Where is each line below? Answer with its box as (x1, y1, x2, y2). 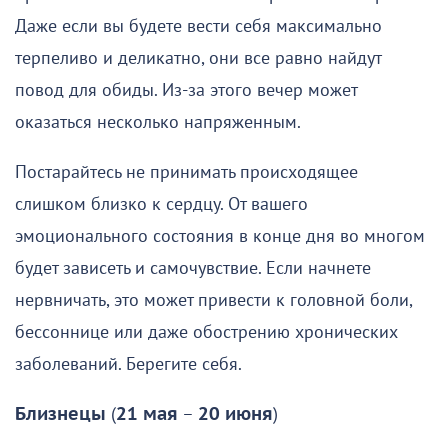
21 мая (116, 403, 178, 425)
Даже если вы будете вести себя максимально (15, 15, 382, 37)
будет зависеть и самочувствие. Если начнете (15, 257, 371, 279)
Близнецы (15, 403, 106, 425)
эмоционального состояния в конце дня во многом (15, 225, 425, 247)
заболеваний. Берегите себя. (15, 353, 242, 375)
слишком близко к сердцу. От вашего (15, 193, 308, 215)
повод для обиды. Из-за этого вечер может (15, 79, 357, 101)
